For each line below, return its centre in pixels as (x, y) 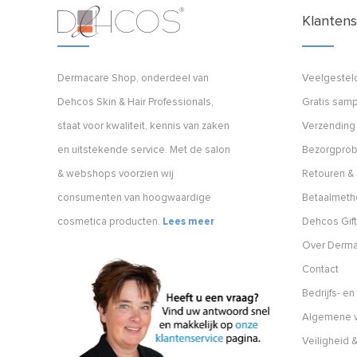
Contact (321, 270)
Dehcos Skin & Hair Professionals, (135, 103)
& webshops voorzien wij (116, 175)
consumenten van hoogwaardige (134, 198)
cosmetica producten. (110, 222)
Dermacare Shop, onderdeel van (133, 79)
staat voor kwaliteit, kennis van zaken (143, 127)
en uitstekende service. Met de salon (144, 151)
